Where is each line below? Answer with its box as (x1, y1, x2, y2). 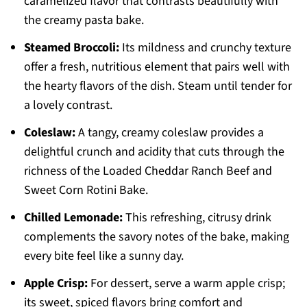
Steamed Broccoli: (23, 39, 119, 57)
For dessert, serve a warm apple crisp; (87, 275, 285, 293)
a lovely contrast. (23, 97, 112, 114)
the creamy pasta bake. (23, 12, 144, 29)
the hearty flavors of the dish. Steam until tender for (23, 77, 292, 95)
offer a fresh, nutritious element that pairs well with (23, 58, 290, 76)
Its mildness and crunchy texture (119, 39, 291, 57)
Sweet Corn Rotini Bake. (23, 182, 148, 199)
